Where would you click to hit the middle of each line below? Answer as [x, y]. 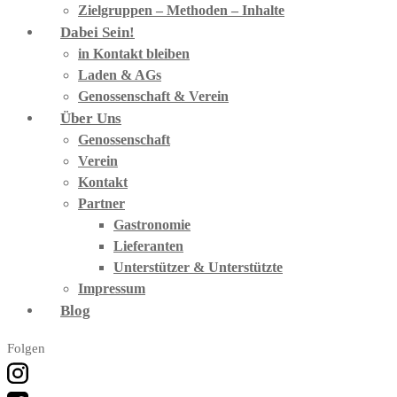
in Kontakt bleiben [134, 54]
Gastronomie [152, 225]
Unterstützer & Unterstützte [198, 267]
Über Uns [91, 118]
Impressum [112, 288]
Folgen [26, 348]
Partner [101, 203]
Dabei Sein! [97, 32]
